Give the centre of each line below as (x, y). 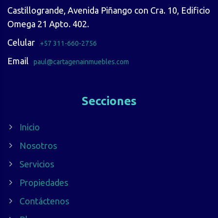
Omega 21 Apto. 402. (48, 24)
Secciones (109, 101)
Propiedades (44, 182)
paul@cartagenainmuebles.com (81, 62)
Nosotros (38, 145)
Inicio (30, 127)
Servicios (37, 164)
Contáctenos (44, 201)
